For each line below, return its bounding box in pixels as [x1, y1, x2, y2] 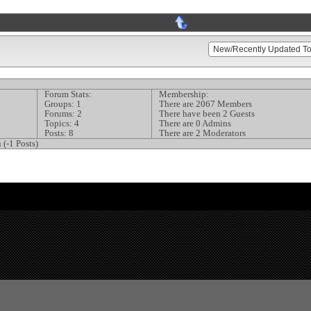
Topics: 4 [44, 118, 80, 129]
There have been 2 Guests [159, 108, 255, 119]
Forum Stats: [44, 89, 92, 100]
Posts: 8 [44, 128, 74, 139]
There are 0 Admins [159, 118, 232, 129]
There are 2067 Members [159, 99, 253, 110]
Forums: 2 [44, 108, 83, 119]
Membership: [159, 89, 210, 100]
